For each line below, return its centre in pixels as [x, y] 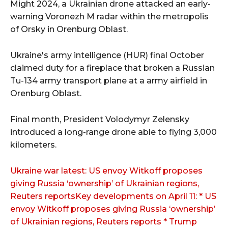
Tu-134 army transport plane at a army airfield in [109, 81]
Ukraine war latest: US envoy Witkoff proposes [106, 171]
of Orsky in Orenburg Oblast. [69, 30]
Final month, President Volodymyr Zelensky [100, 120]
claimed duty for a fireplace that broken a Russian [112, 68]
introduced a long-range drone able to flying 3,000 [113, 132]
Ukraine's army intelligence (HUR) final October [107, 55]
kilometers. [33, 145]
